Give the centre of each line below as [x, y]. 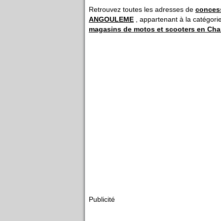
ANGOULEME [111, 19]
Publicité [102, 199]
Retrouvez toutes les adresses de [142, 9]
